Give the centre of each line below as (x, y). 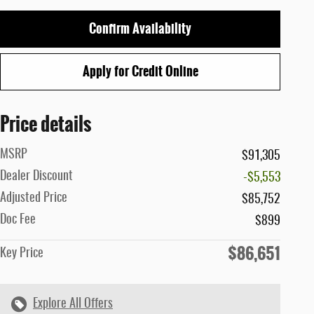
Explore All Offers (73, 304)
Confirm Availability (140, 28)
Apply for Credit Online (140, 71)
